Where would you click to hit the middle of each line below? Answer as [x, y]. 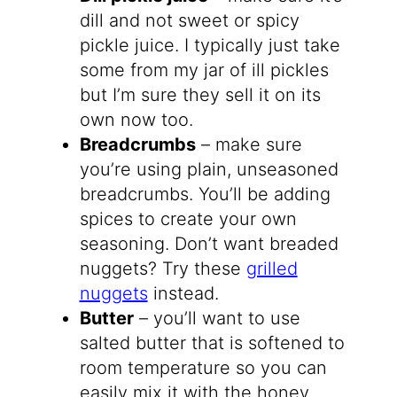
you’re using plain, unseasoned [209, 169]
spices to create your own [188, 218]
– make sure [249, 144]
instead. [183, 293]
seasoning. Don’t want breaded [209, 243]
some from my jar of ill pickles [204, 70]
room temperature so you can [203, 367]
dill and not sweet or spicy [189, 20]
